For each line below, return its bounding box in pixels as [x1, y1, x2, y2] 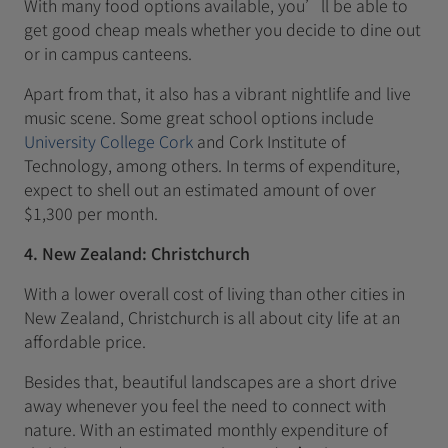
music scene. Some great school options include [24, 105, 374, 129]
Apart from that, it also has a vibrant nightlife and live [24, 81, 411, 105]
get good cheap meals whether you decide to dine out [24, 17, 421, 41]
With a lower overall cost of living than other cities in [24, 281, 405, 305]
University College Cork [24, 129, 193, 153]
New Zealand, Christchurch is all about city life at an [24, 305, 400, 329]
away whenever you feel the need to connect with [24, 393, 386, 417]
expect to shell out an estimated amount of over [24, 177, 376, 201]
